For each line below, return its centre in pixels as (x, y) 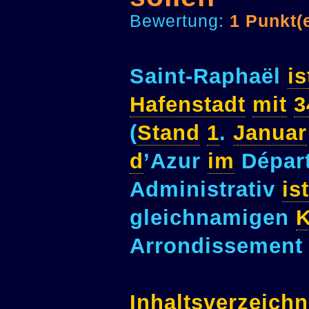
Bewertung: (180, 20)
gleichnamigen (213, 217)
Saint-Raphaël (209, 76)
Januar (270, 132)
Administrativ (206, 189)
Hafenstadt (188, 104)
